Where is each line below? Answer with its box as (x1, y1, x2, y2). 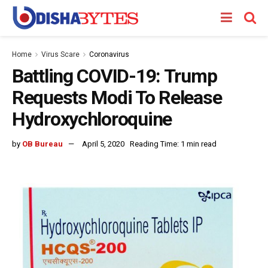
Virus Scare (41, 50, 80, 59)
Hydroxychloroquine (12, 108, 172, 130)
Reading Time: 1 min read (130, 139, 217, 148)
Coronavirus (89, 50, 129, 59)
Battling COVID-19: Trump (12, 65, 217, 87)
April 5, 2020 (82, 139, 124, 148)
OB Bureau (22, 139, 63, 148)
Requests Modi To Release (12, 86, 222, 109)
